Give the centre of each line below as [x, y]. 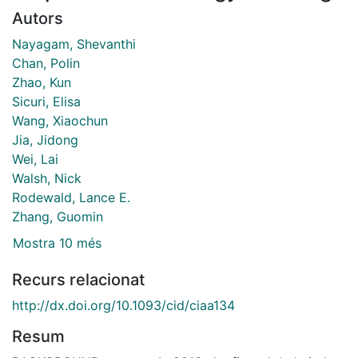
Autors [38, 18]
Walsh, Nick [47, 178]
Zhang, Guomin [58, 216]
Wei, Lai [35, 159]
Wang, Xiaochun [60, 120]
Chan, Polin [46, 63]
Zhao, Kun [42, 82]
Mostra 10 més [57, 243]
